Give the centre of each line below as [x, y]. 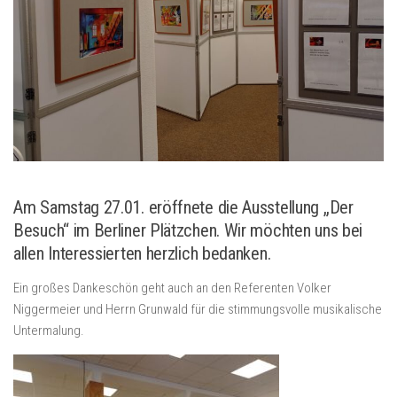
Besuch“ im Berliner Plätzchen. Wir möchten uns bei [188, 231]
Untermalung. [49, 331]
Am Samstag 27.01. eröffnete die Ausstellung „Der [183, 208]
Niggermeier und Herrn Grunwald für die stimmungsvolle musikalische [198, 310]
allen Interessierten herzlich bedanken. [142, 254]
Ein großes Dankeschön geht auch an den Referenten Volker [172, 288]
